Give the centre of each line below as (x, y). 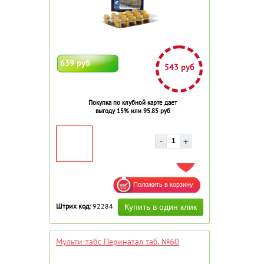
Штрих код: (73, 206)
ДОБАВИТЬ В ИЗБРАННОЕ (224, 164)
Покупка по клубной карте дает (133, 102)
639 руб (75, 63)
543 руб (179, 67)
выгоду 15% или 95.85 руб (133, 110)
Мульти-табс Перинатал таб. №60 (118, 241)
